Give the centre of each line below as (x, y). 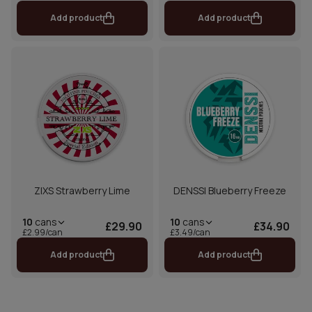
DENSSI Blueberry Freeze (230, 190)
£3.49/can (190, 232)
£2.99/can (42, 232)
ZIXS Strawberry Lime (82, 190)
